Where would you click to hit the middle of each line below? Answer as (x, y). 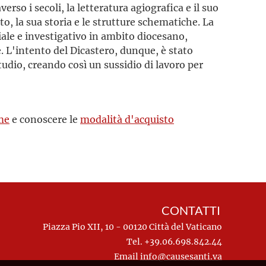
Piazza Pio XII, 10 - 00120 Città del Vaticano (131, 227)
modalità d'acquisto (127, 119)
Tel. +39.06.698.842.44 (174, 241)
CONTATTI (187, 211)
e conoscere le (45, 119)
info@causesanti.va (181, 256)
